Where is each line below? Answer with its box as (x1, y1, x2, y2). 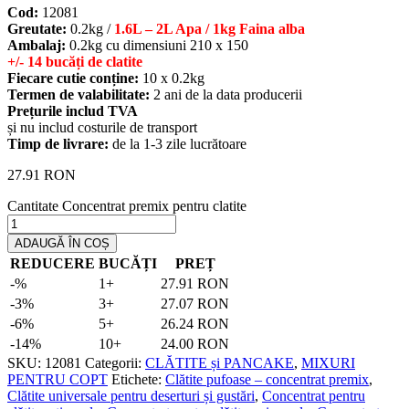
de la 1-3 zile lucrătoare (112, 135, 246, 152)
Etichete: (111, 371, 165, 387)
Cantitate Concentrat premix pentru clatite (7, 197, 246, 214)
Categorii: (85, 354, 145, 371)
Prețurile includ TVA (7, 102, 138, 119)
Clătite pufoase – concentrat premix (165, 371, 369, 387)
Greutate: (7, 20, 67, 37)
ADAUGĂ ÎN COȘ (15, 236, 110, 250)
